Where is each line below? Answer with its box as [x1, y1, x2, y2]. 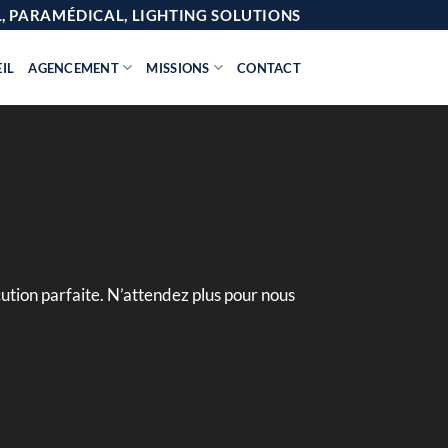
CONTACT [237, 59, 301, 76]
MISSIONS [146, 59, 210, 76]
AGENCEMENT [28, 59, 120, 76]
